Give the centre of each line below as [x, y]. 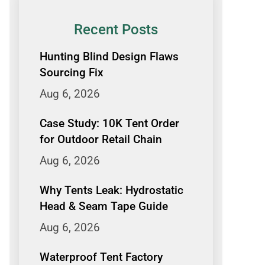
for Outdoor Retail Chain [101, 139]
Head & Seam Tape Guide [104, 206]
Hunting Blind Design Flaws [109, 56]
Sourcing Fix [72, 72]
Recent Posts [116, 29]
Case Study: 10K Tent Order [109, 123]
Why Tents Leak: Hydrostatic [112, 190]
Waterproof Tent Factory [101, 257]
